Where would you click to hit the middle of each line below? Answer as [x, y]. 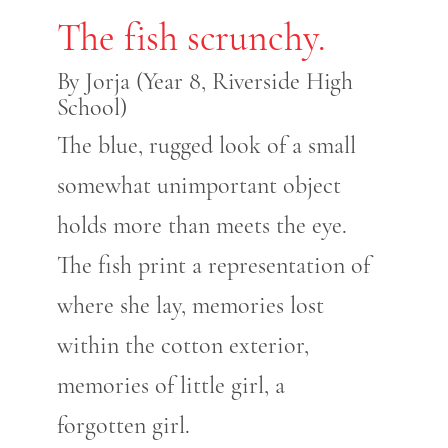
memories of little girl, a [170, 386]
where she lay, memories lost [190, 306]
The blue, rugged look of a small [206, 146]
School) [91, 108]
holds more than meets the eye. [201, 226]
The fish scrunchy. [190, 38]
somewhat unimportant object [198, 186]
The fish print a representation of [213, 266]
